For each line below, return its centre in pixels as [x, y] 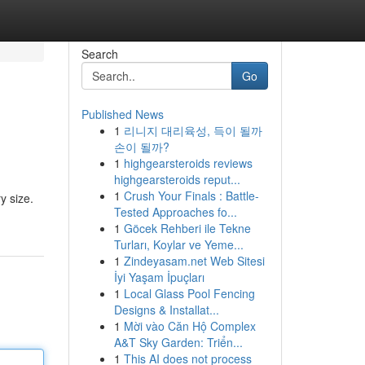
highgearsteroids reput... [177, 179]
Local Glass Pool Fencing [189, 293]
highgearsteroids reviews [188, 163]
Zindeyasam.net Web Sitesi [194, 261]
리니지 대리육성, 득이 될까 [193, 130]
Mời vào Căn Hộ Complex [189, 326]
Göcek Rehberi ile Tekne [187, 228]
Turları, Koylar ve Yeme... [178, 244]
